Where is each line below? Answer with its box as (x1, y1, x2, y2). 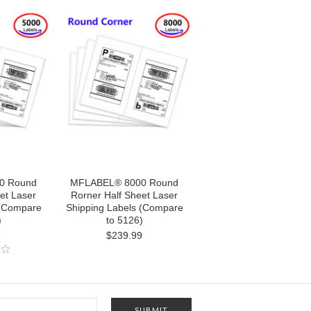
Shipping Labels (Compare (65, 202, 183, 213)
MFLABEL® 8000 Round (70, 177, 178, 188)
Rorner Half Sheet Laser (71, 190, 178, 201)
